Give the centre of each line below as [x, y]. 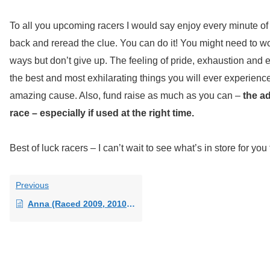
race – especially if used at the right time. [102, 113]
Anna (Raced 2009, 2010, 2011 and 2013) [77, 203]
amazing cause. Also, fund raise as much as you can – [126, 95]
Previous [32, 185]
